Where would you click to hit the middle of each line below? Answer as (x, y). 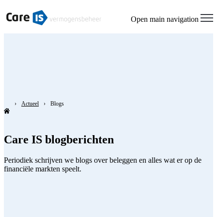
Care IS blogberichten (59, 139)
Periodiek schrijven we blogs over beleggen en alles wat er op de (103, 160)
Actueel (30, 104)
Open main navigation (165, 19)
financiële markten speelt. (43, 169)
